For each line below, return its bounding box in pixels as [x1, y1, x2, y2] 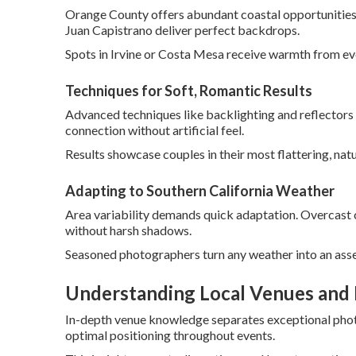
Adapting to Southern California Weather [65, 182, 335, 199]
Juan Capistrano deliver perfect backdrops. [65, 22, 300, 37]
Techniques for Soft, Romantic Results [65, 82, 312, 99]
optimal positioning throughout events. [65, 327, 275, 342]
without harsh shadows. [65, 222, 192, 238]
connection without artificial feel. [65, 122, 244, 137]
